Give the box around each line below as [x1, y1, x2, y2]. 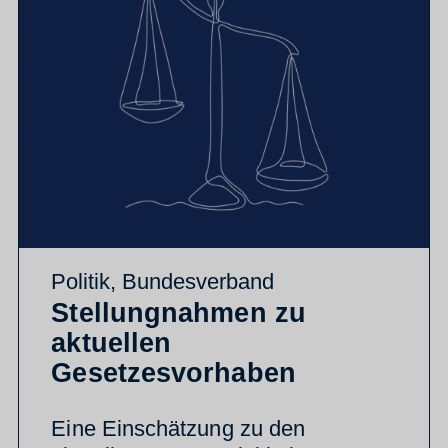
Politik [51, 268, 111, 294]
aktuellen [51, 327, 172, 358]
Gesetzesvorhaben [51, 357, 296, 388]
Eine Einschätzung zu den [51, 415, 306, 441]
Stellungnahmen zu [51, 297, 306, 328]
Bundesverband [122, 268, 275, 294]
